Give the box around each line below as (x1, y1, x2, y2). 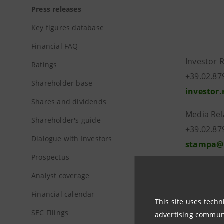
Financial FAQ (31, 41, 78, 51)
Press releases (31, 4, 81, 14)
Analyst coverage (31, 171, 90, 180)
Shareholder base (31, 78, 93, 88)
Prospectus (31, 152, 69, 162)
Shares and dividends (31, 97, 106, 106)
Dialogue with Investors (31, 134, 112, 143)
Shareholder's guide (31, 115, 101, 125)
